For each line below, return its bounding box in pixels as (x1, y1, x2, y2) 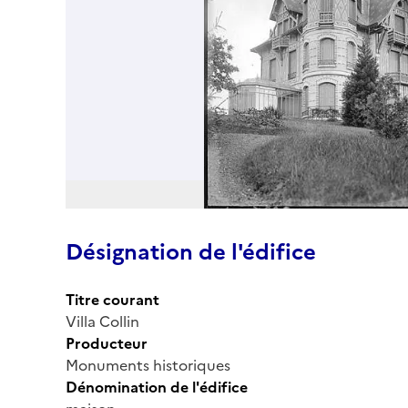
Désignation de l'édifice (66, 235, 316, 269)
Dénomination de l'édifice (66, 375, 248, 398)
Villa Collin (66, 310, 139, 332)
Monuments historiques (66, 353, 230, 376)
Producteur (66, 331, 148, 354)
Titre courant (66, 288, 159, 311)
